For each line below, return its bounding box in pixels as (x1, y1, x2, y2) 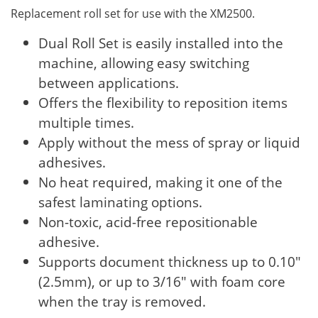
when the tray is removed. (38, 292, 207, 312)
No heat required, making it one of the (38, 172, 283, 192)
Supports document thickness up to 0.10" (38, 252, 302, 272)
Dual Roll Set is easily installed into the (38, 33, 284, 53)
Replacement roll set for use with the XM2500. (11, 6, 255, 22)
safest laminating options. (38, 192, 203, 212)
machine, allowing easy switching (38, 53, 250, 73)
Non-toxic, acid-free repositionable (38, 212, 258, 232)
